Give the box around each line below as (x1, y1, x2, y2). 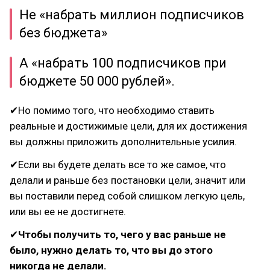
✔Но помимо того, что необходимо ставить (10, 104, 215, 116)
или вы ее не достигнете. (10, 206, 126, 218)
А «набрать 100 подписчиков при (19, 55, 227, 71)
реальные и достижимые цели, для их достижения (10, 120, 247, 132)
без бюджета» (19, 25, 107, 40)
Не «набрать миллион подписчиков (19, 7, 244, 22)
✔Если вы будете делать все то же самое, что (10, 159, 226, 171)
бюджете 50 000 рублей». (19, 74, 175, 89)
